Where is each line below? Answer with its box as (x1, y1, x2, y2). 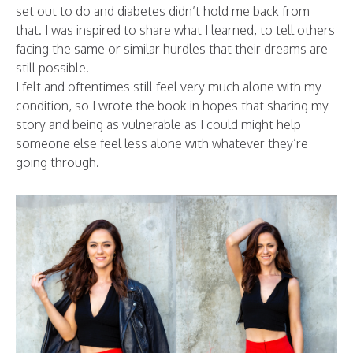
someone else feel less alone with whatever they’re (16, 135, 308, 151)
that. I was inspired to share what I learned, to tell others (16, 21, 335, 38)
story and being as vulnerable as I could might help (16, 116, 301, 132)
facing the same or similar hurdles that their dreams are (16, 40, 328, 57)
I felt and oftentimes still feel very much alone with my (16, 78, 321, 95)
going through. (16, 154, 99, 170)
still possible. (16, 59, 89, 76)
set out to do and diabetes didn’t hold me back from (16, 2, 310, 19)
